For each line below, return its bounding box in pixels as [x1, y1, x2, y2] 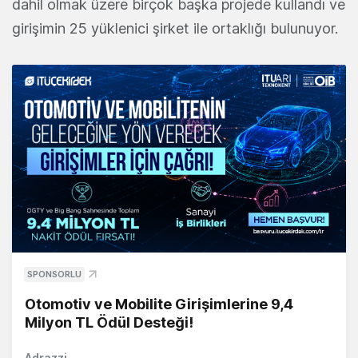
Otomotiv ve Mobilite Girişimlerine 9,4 [25, 296, 293, 313]
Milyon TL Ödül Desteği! [25, 314, 193, 332]
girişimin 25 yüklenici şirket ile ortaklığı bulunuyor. [12, 20, 342, 38]
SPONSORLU [27, 268, 82, 280]
